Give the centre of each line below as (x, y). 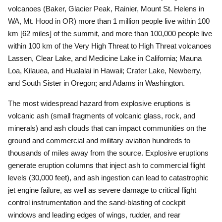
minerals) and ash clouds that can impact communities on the (107, 128)
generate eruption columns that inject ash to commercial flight (107, 165)
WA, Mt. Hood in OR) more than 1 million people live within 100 (109, 21)
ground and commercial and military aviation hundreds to (99, 140)
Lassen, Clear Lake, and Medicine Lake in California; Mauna (105, 58)
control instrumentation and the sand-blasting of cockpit (97, 202)
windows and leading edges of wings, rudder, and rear (94, 215)
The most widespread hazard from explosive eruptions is (99, 103)
